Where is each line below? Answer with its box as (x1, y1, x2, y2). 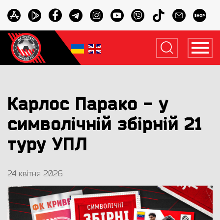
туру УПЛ (7, 133, 87, 156)
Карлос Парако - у (7, 93, 168, 116)
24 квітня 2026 (7, 169, 63, 179)
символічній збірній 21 (7, 113, 202, 136)
